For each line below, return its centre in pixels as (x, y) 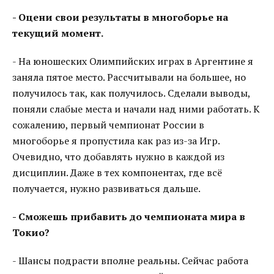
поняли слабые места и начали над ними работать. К (136, 109)
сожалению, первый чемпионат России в (108, 125)
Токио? (31, 232)
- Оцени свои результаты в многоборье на (120, 17)
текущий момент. (58, 33)
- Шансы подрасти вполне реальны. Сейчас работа (130, 261)
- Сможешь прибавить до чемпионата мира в (129, 217)
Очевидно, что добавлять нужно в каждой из (118, 157)
